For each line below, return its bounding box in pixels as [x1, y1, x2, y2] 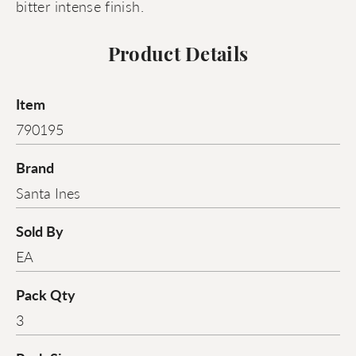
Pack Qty [16, 284, 75, 305]
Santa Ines [16, 183, 80, 203]
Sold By [16, 221, 64, 242]
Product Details [107, 47, 249, 67]
